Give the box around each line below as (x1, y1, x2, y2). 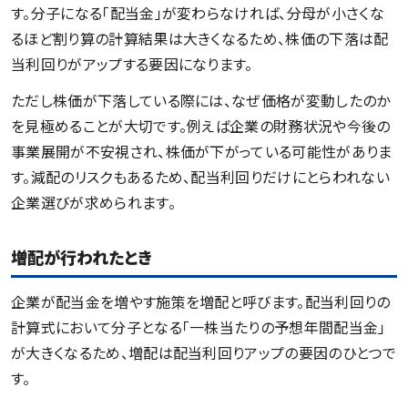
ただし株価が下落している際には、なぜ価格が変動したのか (11, 88, 391, 111)
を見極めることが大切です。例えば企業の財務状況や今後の (11, 114, 391, 137)
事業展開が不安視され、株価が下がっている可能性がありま (11, 139, 393, 162)
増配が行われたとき (11, 244, 152, 269)
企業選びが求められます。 (11, 190, 176, 213)
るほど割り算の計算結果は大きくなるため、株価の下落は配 (11, 26, 389, 49)
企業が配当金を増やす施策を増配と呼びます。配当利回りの (11, 290, 391, 312)
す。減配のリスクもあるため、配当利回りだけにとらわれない (11, 165, 390, 188)
